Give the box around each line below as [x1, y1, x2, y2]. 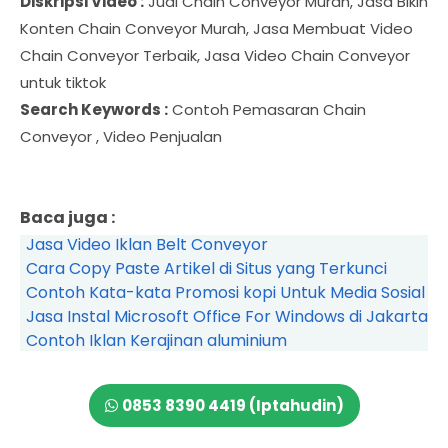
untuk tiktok [20, 72, 106, 94]
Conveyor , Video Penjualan [20, 126, 222, 148]
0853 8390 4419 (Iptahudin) [121, 395, 344, 417]
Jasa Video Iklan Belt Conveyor [25, 233, 268, 257]
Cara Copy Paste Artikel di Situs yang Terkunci [25, 257, 387, 281]
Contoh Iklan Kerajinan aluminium [25, 329, 287, 353]
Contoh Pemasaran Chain [168, 99, 366, 121]
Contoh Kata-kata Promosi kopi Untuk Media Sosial [25, 281, 425, 305]
